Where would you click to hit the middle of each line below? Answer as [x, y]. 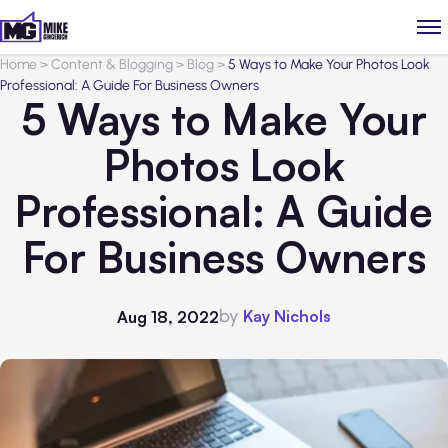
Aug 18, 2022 [168, 316]
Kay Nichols [287, 316]
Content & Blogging [112, 64]
